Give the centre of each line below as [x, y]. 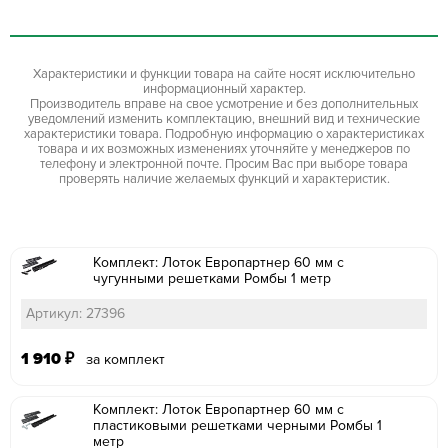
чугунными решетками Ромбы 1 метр [212, 278]
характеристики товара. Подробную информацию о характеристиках [224, 133]
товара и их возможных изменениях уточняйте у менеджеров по [224, 148]
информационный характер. [224, 88]
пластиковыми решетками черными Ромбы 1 [237, 425]
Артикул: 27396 [75, 313]
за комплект [121, 359]
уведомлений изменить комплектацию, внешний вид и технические [224, 118]
